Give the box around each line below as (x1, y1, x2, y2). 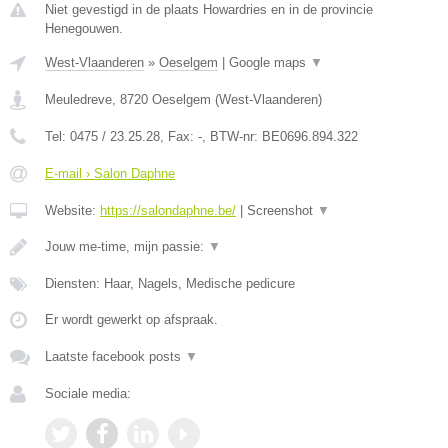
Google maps (229, 55, 310, 71)
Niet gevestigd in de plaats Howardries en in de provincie (45, 2, 373, 18)
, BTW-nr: (202, 129, 262, 145)
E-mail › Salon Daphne (45, 166, 175, 182)
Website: (45, 203, 100, 219)
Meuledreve (45, 92, 112, 108)
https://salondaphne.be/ (100, 203, 236, 219)
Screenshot (247, 203, 317, 219)
